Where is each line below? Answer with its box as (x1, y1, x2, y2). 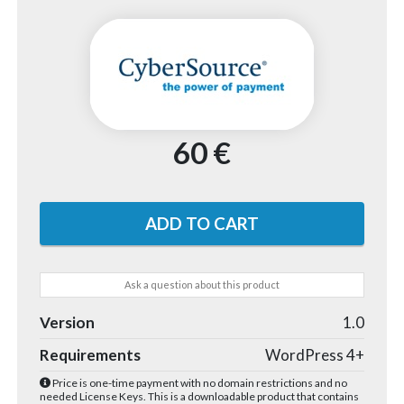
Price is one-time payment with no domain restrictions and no (50, 376, 348, 390)
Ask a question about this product (124, 279, 280, 290)
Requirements (40, 345, 142, 364)
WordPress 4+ (264, 345, 364, 364)
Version (40, 313, 96, 332)
